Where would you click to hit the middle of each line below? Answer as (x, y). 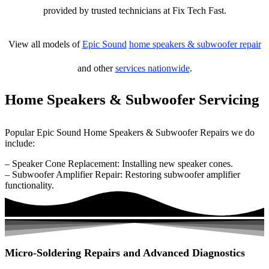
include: (20, 143)
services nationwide (152, 68)
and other (96, 68)
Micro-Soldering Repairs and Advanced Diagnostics (125, 253)
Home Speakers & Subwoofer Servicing (132, 99)
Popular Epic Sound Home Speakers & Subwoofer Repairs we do (130, 132)
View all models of (45, 44)
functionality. (29, 185)
